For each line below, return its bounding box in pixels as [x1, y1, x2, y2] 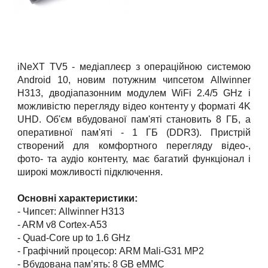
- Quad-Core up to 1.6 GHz [17, 232, 131, 243]
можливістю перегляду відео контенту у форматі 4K [17, 100, 251, 111]
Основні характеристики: [17, 193, 138, 203]
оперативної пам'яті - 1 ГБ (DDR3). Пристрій [17, 127, 251, 138]
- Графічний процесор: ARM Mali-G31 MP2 [17, 245, 205, 256]
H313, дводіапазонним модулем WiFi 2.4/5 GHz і [17, 87, 251, 98]
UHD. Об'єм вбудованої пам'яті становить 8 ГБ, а [17, 114, 251, 124]
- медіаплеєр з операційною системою [67, 61, 251, 72]
